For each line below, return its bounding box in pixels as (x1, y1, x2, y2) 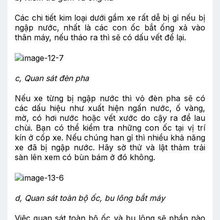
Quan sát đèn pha (24, 73, 89, 83)
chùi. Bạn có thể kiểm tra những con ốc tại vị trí (15, 122, 205, 133)
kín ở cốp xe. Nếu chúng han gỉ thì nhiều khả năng (15, 132, 205, 142)
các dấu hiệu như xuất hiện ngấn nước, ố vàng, (15, 103, 205, 113)
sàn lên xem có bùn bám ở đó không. (15, 152, 155, 162)
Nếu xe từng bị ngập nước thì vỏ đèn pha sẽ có (15, 93, 205, 103)
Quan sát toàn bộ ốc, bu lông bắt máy (25, 193, 165, 203)
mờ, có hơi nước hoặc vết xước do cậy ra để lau (15, 112, 205, 123)
